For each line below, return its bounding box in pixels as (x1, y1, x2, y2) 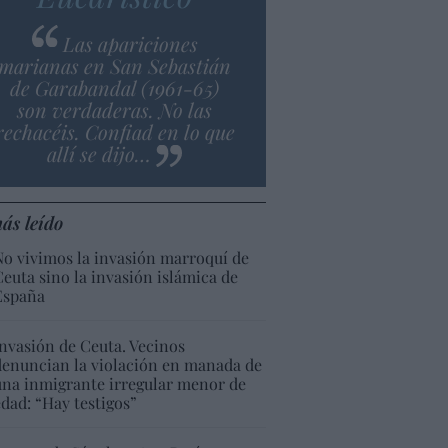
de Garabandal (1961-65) (10, 73, 220, 101)
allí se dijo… (47, 139, 152, 167)
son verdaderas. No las (17, 95, 213, 123)
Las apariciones (62, 29, 198, 57)
